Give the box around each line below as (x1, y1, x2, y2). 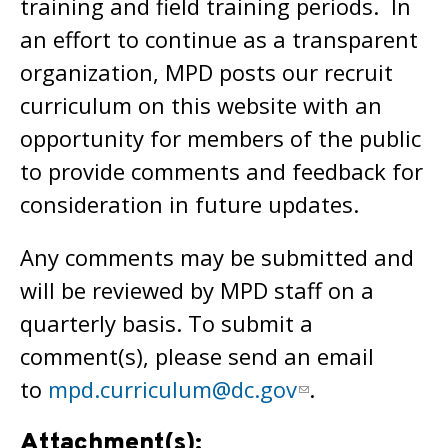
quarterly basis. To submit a (20, 308, 313, 338)
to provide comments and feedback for (20, 156, 423, 186)
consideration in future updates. (20, 189, 359, 219)
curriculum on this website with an (20, 90, 382, 120)
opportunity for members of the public (20, 123, 421, 153)
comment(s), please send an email (20, 341, 374, 371)
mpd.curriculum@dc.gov (48, 374, 297, 404)
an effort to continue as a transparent (20, 24, 418, 54)
